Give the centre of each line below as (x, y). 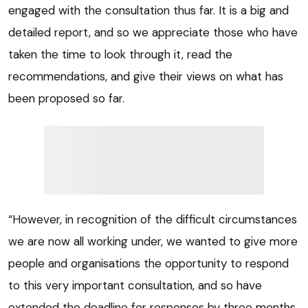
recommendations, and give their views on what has (146, 77)
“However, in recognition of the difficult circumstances (153, 220)
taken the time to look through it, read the (120, 55)
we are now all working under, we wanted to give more (153, 242)
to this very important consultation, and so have (135, 286)
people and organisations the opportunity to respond (148, 264)
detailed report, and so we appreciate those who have (153, 33)
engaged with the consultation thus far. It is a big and (148, 11)
